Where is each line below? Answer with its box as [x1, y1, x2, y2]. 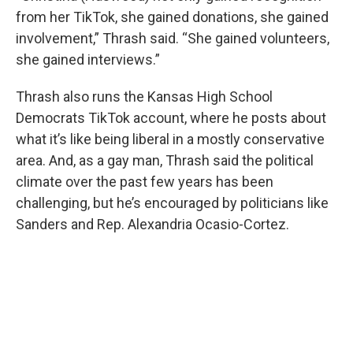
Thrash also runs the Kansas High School [16, 87, 273, 105]
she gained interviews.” [16, 50, 160, 68]
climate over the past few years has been [16, 173, 273, 190]
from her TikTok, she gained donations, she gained [16, 8, 329, 25]
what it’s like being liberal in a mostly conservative [16, 130, 325, 147]
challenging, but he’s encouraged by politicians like [16, 194, 329, 211]
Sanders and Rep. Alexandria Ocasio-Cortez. [16, 215, 289, 232]
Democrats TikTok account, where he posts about [16, 109, 326, 126]
